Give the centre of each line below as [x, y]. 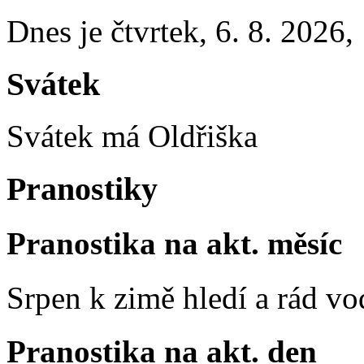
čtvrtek [155, 31]
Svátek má [77, 136]
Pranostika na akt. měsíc [174, 244]
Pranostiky [82, 189]
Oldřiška [203, 136]
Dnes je [58, 31]
